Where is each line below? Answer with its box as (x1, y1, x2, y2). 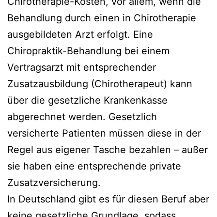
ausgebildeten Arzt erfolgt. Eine (7, 29, 153, 40)
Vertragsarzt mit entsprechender (7, 62, 156, 73)
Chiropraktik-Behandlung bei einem (7, 45, 170, 57)
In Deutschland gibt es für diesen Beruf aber (7, 193, 209, 205)
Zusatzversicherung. (7, 177, 101, 188)
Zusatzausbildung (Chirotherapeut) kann (7, 78, 192, 90)
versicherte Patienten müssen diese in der (7, 127, 201, 139)
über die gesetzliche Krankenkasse (7, 94, 168, 106)
